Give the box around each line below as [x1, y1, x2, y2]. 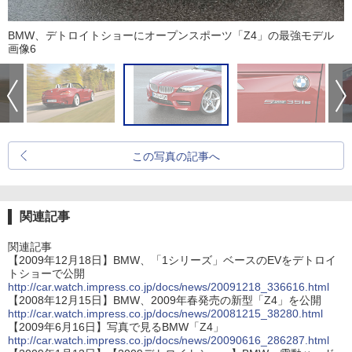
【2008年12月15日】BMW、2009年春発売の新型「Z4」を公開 [8, 293, 321, 306]
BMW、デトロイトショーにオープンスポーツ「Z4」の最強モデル [8, 28, 334, 42]
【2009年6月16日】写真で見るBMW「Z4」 [8, 320, 224, 333]
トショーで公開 [8, 266, 85, 280]
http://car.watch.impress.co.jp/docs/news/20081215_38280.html [8, 306, 324, 320]
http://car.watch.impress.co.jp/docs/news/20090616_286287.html [8, 333, 330, 346]
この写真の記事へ [132, 149, 220, 163]
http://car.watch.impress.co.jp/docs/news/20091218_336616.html [8, 280, 330, 293]
